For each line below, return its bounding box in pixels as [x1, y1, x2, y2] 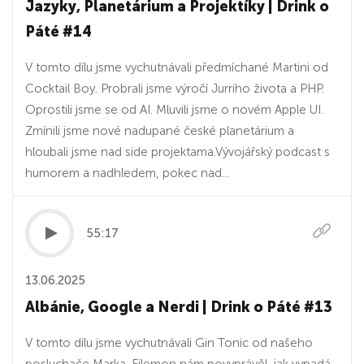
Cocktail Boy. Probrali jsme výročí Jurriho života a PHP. [25, 81, 324, 96]
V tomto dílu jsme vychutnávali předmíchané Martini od [25, 60, 328, 75]
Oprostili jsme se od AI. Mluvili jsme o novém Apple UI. [25, 102, 323, 117]
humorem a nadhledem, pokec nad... [25, 166, 229, 180]
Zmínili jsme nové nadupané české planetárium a [25, 123, 294, 138]
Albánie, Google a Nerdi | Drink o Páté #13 [25, 298, 332, 316]
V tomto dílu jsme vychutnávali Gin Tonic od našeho [25, 336, 313, 350]
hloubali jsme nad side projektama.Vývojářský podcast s [25, 145, 330, 159]
